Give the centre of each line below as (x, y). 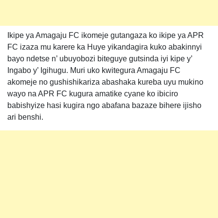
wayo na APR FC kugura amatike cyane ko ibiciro (93, 94)
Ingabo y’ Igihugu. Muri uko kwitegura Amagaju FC (94, 70)
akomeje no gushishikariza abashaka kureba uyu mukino (105, 82)
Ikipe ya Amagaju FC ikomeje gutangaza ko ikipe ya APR (106, 35)
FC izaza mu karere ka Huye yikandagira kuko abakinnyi (105, 47)
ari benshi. (25, 117)
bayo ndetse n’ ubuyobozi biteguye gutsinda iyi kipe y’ (100, 59)
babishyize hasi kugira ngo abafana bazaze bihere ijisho (104, 105)
